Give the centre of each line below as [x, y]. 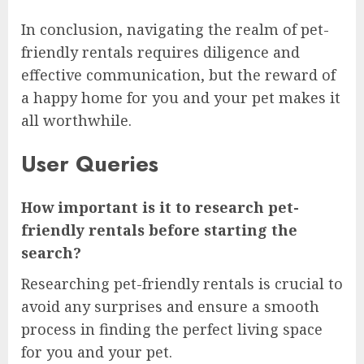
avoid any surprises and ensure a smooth [170, 307]
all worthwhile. [76, 120]
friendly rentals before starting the [159, 230]
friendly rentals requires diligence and [160, 52]
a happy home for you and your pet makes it [181, 97]
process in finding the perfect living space [172, 329]
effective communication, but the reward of [178, 74]
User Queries [90, 164]
